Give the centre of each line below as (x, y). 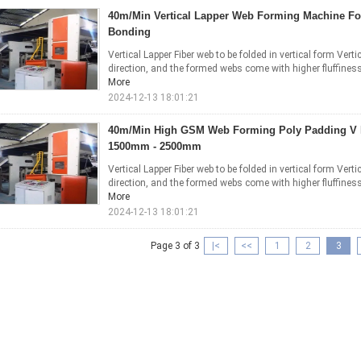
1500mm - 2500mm (155, 146)
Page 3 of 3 (175, 246)
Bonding (129, 32)
